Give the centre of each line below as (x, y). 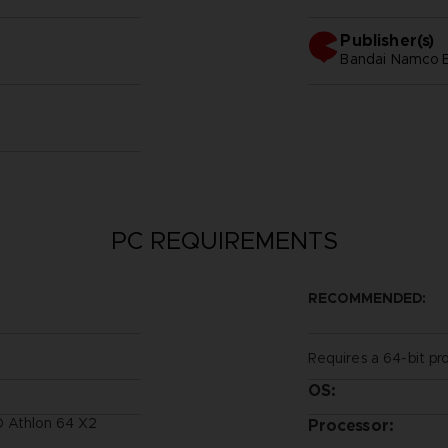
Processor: (350, 425)
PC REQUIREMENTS (224, 240)
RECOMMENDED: (366, 297)
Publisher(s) (387, 40)
